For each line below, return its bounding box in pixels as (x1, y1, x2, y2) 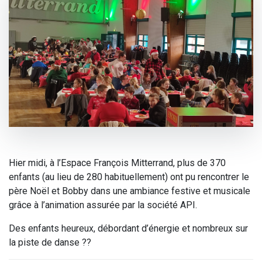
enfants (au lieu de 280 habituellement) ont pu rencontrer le (9, 171, 249, 182)
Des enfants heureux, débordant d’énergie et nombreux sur (9, 222, 248, 234)
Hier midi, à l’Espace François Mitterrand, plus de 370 (9, 157, 226, 168)
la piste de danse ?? (9, 236, 91, 248)
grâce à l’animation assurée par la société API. (9, 199, 197, 211)
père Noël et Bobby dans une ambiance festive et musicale (9, 185, 250, 196)
